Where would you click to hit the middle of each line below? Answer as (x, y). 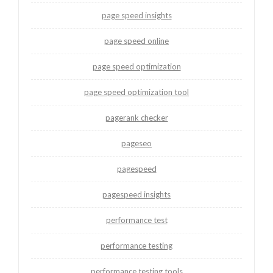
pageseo (136, 143)
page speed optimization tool (136, 92)
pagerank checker (136, 117)
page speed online (136, 41)
